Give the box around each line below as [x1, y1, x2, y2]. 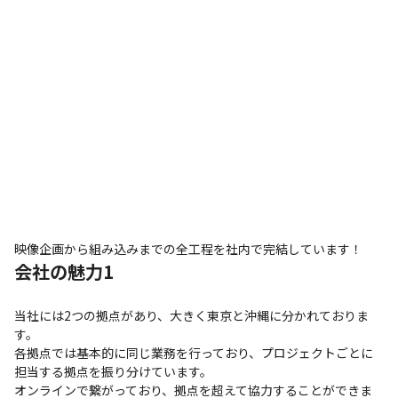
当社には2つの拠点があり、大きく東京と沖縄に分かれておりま [14, 306, 369, 324]
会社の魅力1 [14, 258, 114, 284]
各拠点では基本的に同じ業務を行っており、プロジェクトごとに [14, 343, 373, 362]
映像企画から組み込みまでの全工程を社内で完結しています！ [14, 239, 362, 258]
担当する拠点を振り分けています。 [14, 362, 212, 380]
